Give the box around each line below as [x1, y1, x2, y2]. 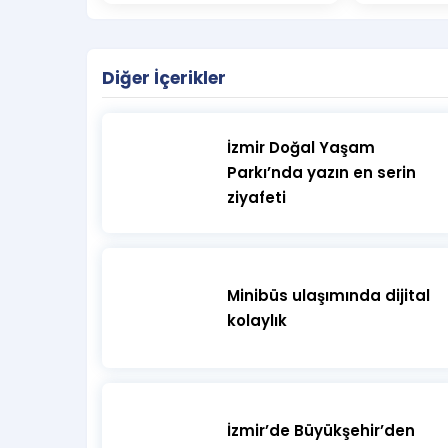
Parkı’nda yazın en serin [227, 162, 416, 183]
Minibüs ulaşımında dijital [227, 285, 430, 306]
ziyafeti [227, 187, 286, 208]
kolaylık [227, 310, 287, 331]
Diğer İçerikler [102, 66, 226, 90]
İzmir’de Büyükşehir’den [227, 420, 415, 441]
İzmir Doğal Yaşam [227, 137, 375, 158]
